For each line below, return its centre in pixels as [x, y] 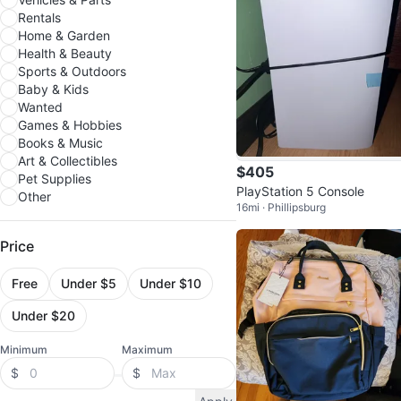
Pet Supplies [55, 179]
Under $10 [171, 283]
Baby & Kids [53, 89]
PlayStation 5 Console [300, 192]
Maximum [147, 350]
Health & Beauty [65, 53]
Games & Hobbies [70, 125]
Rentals [39, 17]
